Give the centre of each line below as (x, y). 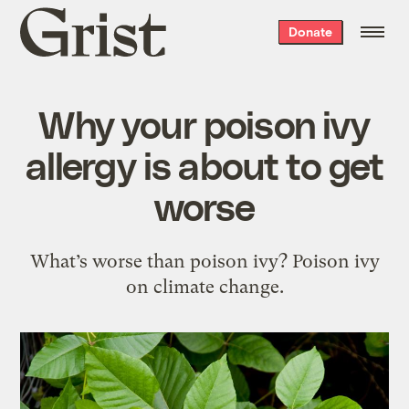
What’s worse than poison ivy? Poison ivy (204, 261)
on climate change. (204, 286)
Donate (310, 31)
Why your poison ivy (204, 123)
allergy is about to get (204, 164)
